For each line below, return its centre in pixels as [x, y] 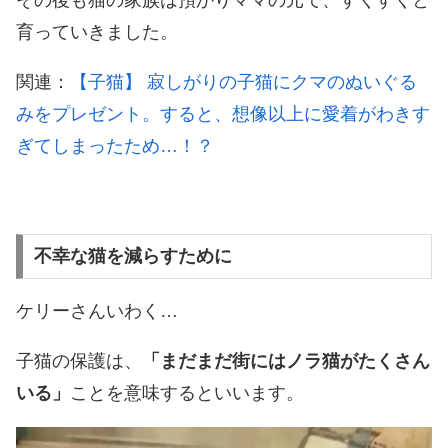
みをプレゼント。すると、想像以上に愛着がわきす [223, 113]
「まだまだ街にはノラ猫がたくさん [286, 361]
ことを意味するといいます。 [187, 393]
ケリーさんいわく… [97, 311]
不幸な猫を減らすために [132, 256]
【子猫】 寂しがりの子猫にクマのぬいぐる [243, 81]
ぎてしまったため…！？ [115, 145]
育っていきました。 [97, 31]
